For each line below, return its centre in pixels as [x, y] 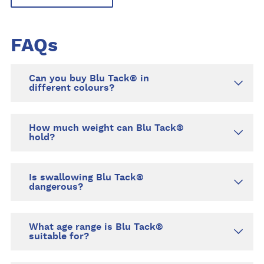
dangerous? [56, 187]
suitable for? [59, 237]
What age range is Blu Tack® [96, 227]
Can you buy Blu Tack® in [89, 79]
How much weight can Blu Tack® [107, 128]
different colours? [72, 88]
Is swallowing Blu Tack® [87, 178]
